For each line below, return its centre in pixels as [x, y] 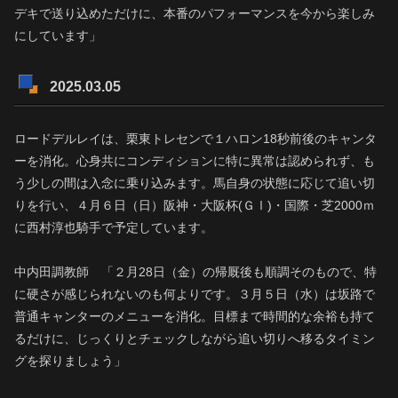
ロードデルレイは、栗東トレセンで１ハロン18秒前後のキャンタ [195, 138]
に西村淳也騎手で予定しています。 [114, 227]
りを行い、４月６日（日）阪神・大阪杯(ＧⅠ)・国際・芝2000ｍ [195, 205]
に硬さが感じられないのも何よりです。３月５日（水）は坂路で [195, 294]
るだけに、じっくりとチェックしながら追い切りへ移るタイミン [195, 338]
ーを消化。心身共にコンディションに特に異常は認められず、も [195, 160]
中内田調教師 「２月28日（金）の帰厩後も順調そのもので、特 [195, 271]
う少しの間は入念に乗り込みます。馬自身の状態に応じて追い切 [195, 183]
